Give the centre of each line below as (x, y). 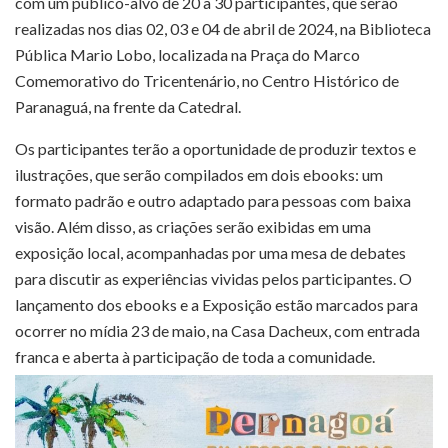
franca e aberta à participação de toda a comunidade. (195, 356)
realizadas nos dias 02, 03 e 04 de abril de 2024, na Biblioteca (223, 28)
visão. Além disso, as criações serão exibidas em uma (193, 226)
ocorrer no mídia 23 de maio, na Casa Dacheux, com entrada (217, 330)
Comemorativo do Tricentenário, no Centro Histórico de (207, 80)
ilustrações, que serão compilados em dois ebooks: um (199, 174)
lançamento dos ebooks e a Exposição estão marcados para (216, 304)
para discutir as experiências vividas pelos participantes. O (213, 278)
